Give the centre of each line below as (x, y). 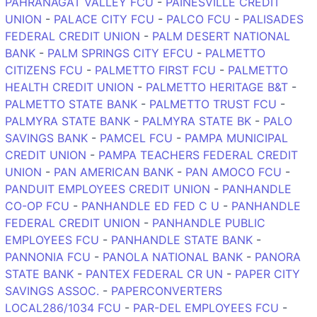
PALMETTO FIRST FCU (155, 70)
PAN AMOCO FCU (234, 172)
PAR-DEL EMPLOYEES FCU (206, 307)
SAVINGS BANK (46, 138)
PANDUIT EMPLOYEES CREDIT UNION (108, 189)
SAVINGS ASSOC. (52, 290)
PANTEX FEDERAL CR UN (154, 273)
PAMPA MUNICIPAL (236, 138)
